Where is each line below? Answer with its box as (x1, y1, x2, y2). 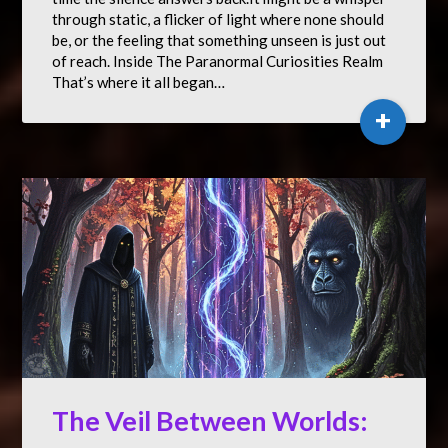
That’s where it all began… (52, 73, 226, 91)
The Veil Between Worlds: (52, 404, 369, 437)
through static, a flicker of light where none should (52, 10, 385, 28)
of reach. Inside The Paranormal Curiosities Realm (52, 52, 384, 70)
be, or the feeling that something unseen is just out (52, 31, 387, 49)
